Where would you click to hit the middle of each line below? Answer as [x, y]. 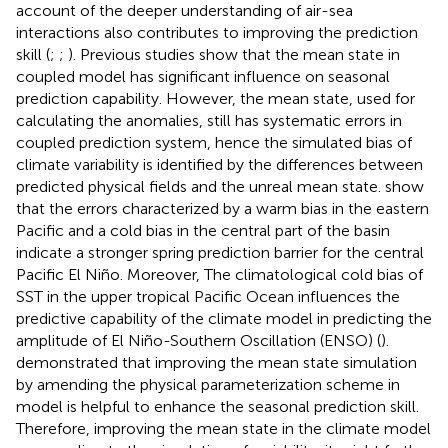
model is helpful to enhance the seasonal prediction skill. [217, 406]
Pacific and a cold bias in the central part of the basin [203, 230]
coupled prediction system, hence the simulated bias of [214, 142]
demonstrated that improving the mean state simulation [216, 362]
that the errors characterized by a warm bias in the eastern [222, 208]
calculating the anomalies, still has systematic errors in [209, 120]
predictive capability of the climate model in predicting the [224, 318]
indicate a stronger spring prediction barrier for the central [220, 252]
